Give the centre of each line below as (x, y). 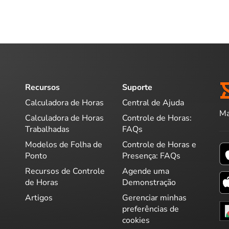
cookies (136, 220)
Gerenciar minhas (154, 198)
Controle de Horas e (159, 144)
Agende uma (146, 171)
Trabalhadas (47, 129)
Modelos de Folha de (64, 144)
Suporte (137, 87)
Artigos (39, 198)
